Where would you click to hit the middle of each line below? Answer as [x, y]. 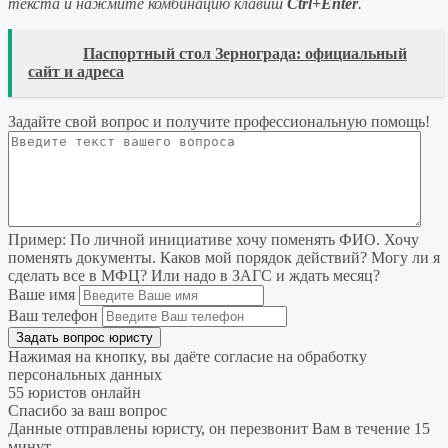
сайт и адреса [76, 71]
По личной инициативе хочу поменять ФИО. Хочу [242, 239]
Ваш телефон [53, 315]
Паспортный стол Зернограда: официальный [245, 53]
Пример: [37, 239]
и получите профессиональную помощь [289, 121]
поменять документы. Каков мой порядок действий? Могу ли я [224, 257]
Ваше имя [41, 294]
